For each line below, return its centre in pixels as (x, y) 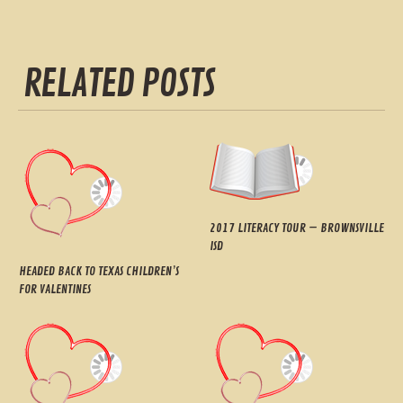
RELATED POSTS (119, 84)
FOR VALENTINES (54, 289)
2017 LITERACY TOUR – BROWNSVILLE (296, 228)
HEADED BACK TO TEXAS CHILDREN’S (99, 271)
